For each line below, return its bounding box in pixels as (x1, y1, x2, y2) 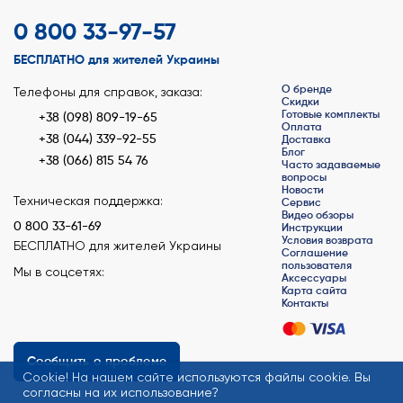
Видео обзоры (282, 210, 354, 221)
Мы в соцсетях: (13, 266, 104, 279)
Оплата (282, 122, 322, 133)
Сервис (282, 198, 321, 209)
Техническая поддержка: (13, 195, 163, 208)
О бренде (282, 85, 332, 95)
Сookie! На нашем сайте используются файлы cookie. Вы (22, 372, 371, 384)
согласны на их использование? (22, 387, 219, 399)
